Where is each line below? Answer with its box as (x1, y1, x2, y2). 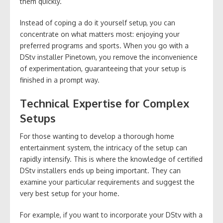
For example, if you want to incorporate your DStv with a (20, 210, 203, 219)
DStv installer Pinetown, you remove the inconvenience (20, 52, 198, 61)
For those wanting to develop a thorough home (20, 131, 174, 140)
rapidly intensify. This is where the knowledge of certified (20, 154, 203, 163)
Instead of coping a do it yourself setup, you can (20, 18, 175, 27)
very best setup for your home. (20, 189, 119, 198)
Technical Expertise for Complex (20, 96, 189, 110)
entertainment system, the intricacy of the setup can (20, 143, 187, 152)
